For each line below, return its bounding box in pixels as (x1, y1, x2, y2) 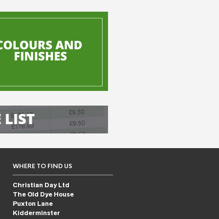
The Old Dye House (13, 191, 74, 198)
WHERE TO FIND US (13, 162, 72, 171)
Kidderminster (13, 209, 60, 217)
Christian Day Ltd (13, 181, 69, 189)
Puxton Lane (13, 200, 53, 208)
